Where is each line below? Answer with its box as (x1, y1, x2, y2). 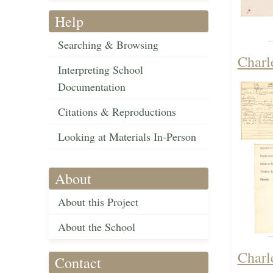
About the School (58, 219, 135, 235)
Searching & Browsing (58, 37, 158, 52)
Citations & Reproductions (58, 104, 176, 119)
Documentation (58, 79, 126, 94)
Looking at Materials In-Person (58, 129, 196, 144)
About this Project (58, 194, 138, 210)
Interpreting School (58, 62, 143, 77)
